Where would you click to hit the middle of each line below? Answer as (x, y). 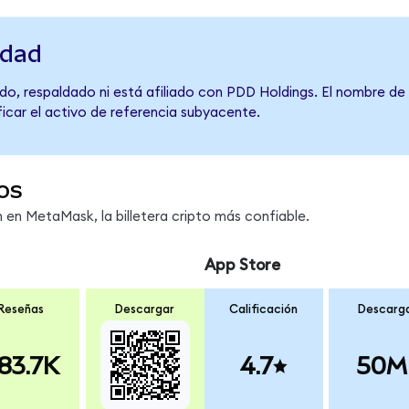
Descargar (145, 310)
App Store (242, 265)
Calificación (264, 310)
